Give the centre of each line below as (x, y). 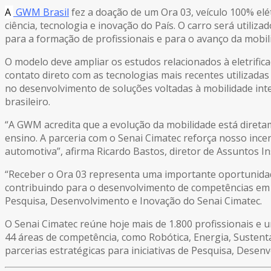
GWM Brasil (41, 12)
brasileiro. (28, 102)
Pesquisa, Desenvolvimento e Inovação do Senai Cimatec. (133, 201)
